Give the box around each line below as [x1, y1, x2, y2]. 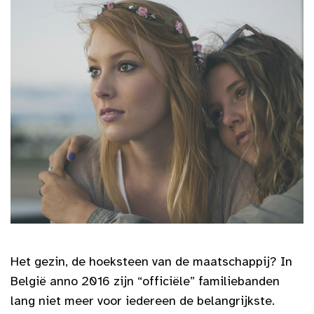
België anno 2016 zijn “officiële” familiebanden [11, 273, 280, 289]
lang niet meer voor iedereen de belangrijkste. [11, 293, 275, 309]
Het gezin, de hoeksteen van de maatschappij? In [11, 254, 292, 270]
